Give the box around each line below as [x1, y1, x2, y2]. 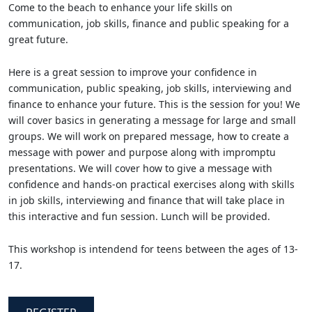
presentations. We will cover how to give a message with [8, 161, 272, 175]
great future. [8, 32, 68, 46]
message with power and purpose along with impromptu [8, 145, 276, 159]
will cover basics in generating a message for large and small [8, 113, 296, 127]
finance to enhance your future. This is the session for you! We [8, 97, 300, 111]
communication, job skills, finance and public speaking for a [8, 16, 289, 30]
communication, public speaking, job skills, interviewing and [8, 81, 292, 95]
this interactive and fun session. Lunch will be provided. [8, 209, 270, 223]
